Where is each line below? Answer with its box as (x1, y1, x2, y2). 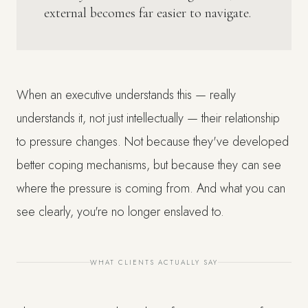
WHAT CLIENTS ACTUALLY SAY (90, 257, 218, 267)
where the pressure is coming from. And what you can (16, 179, 285, 197)
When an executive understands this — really (16, 86, 236, 104)
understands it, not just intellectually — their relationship (16, 109, 280, 127)
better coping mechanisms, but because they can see (16, 156, 281, 174)
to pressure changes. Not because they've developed (16, 133, 289, 151)
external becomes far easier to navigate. (44, 5, 251, 21)
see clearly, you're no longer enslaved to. (16, 203, 224, 221)
